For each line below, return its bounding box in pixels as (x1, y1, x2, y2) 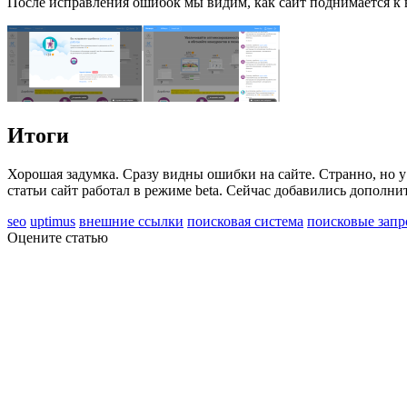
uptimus (30, 213, 75, 230)
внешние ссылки (79, 213, 184, 230)
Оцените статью (7, 230, 108, 246)
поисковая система (187, 213, 303, 230)
